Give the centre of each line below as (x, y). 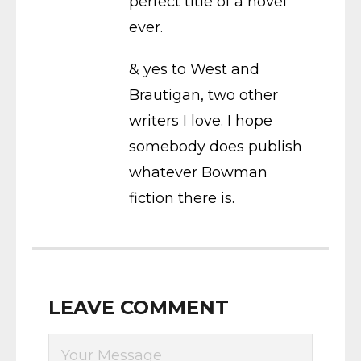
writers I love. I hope (201, 121)
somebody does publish (216, 147)
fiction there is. (182, 198)
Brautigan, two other (203, 95)
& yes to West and (194, 69)
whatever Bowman (198, 172)
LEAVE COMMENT (139, 307)
